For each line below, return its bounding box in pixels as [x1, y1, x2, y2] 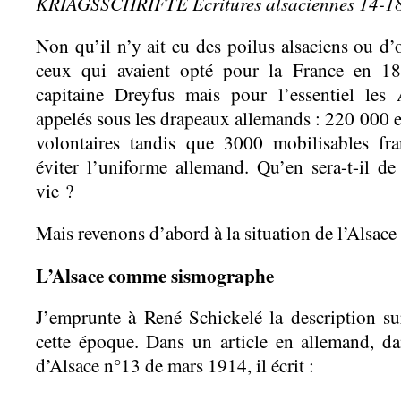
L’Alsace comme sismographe [36, 260, 274, 289]
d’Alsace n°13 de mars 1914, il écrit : [36, 352, 314, 378]
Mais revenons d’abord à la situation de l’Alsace [36, 219, 397, 245]
